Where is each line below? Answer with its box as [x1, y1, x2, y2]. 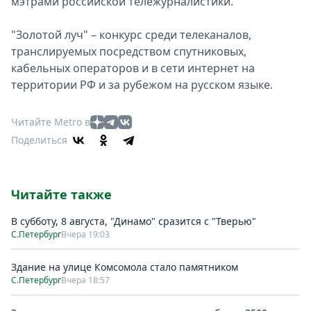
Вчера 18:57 [61, 274, 110, 286]
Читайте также [11, 186, 112, 203]
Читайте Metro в [11, 115, 90, 128]
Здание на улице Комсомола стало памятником [11, 260, 238, 274]
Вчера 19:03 [61, 228, 110, 240]
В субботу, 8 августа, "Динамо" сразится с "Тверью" [11, 215, 256, 228]
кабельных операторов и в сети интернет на [11, 60, 255, 76]
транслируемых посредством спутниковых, [11, 44, 246, 59]
